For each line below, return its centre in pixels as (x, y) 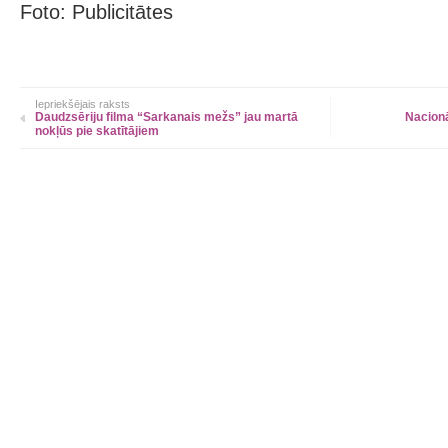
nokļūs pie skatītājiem (97, 131)
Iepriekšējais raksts (82, 104)
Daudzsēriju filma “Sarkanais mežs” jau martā (166, 117)
